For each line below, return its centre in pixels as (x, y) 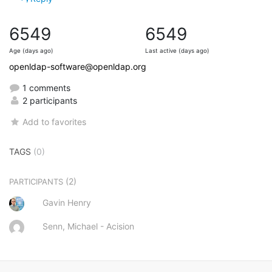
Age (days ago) (31, 50)
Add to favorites (55, 121)
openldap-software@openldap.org (78, 66)
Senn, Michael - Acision (88, 226)
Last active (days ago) (177, 50)
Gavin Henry (67, 202)
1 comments (45, 87)
